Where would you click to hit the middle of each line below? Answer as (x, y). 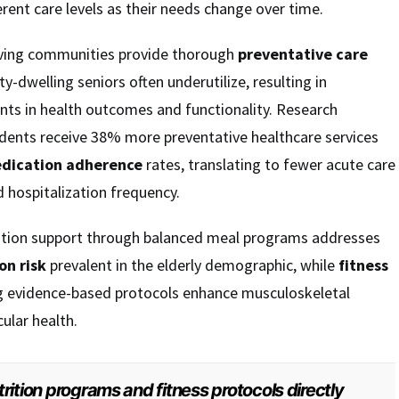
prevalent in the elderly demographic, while (192, 265)
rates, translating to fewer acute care (269, 164)
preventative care (303, 54)
